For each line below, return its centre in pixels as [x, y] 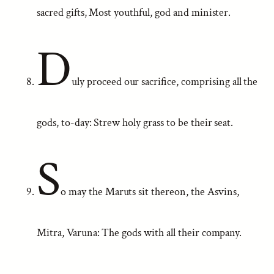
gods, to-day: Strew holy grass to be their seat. [135, 123]
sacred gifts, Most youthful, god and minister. [134, 13]
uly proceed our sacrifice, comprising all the [165, 82]
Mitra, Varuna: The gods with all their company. [139, 233]
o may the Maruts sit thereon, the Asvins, [150, 192]
